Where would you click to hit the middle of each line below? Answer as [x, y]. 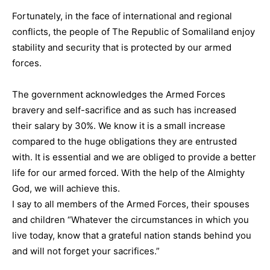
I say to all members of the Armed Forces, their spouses [131, 204]
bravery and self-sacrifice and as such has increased [124, 110]
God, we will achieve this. [66, 188]
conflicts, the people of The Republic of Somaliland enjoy [133, 31]
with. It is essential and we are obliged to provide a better [134, 157]
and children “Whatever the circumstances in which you [130, 219]
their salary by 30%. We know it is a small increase [119, 125]
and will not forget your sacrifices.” [86, 251]
